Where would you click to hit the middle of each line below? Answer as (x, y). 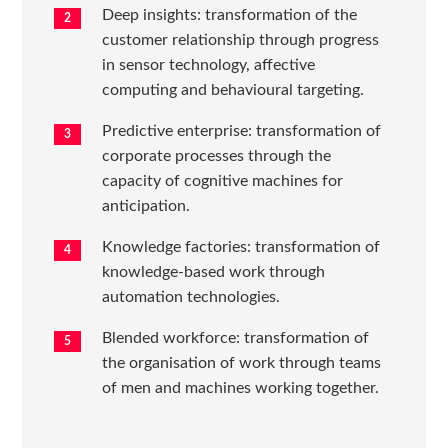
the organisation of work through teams (242, 363)
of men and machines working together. (241, 388)
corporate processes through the (217, 156)
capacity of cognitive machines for (223, 181)
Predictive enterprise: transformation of (242, 131)
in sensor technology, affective (209, 65)
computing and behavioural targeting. (233, 90)
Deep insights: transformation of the (230, 15)
